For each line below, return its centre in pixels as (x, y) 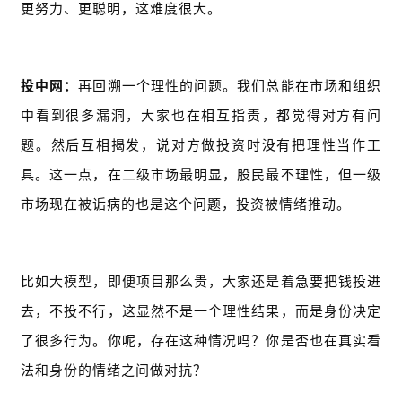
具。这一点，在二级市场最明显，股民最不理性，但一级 (201, 175)
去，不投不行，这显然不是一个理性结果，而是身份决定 (201, 311)
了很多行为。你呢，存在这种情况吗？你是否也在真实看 (201, 341)
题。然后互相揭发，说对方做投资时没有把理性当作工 (201, 145)
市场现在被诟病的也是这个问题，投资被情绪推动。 (186, 205)
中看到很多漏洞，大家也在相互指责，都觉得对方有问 (201, 116)
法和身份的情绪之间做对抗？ (114, 371)
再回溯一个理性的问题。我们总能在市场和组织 (230, 86)
